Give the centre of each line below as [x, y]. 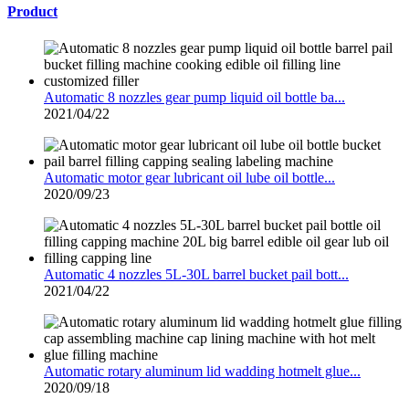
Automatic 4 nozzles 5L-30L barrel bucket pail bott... [196, 274]
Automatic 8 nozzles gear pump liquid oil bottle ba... [194, 97]
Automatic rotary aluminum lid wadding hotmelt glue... [202, 371]
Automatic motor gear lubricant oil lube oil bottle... [189, 177]
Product [32, 12]
